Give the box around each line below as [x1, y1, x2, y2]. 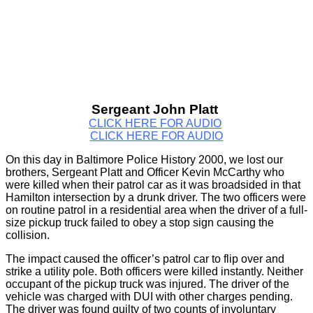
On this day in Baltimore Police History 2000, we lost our [6, 153, 283, 166]
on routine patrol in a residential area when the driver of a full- [6, 203, 307, 216]
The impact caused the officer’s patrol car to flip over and [6, 252, 284, 265]
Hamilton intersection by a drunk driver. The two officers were [6, 191, 306, 203]
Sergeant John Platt [92, 101, 221, 117]
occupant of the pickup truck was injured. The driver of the [6, 277, 289, 290]
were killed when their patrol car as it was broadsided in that [6, 178, 300, 191]
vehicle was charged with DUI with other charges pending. [6, 290, 293, 303]
